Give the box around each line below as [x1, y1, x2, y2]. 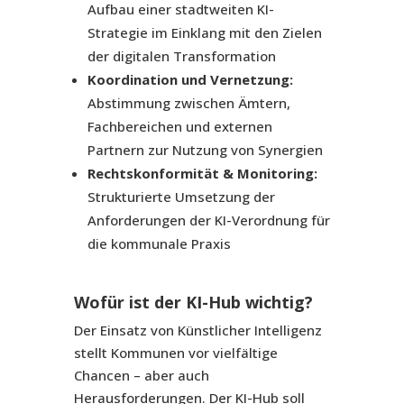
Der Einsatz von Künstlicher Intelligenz [73, 321, 322, 340]
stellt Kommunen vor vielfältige [73, 344, 278, 363]
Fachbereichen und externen [87, 117, 272, 136]
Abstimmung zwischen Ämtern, [87, 94, 290, 113]
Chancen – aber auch [73, 366, 209, 385]
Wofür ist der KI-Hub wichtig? [73, 291, 313, 314]
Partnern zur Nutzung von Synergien [87, 141, 323, 160]
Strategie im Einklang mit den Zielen [87, 23, 322, 42]
